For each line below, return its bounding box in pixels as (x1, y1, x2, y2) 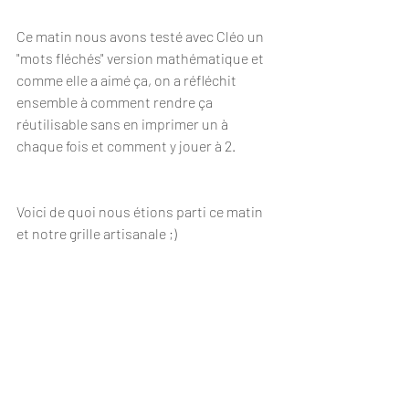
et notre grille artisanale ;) (16, 225, 177, 243)
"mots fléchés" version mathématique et (16, 49, 267, 68)
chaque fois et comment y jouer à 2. (16, 137, 236, 155)
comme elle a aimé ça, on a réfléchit (16, 71, 239, 89)
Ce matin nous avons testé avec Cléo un (16, 27, 267, 46)
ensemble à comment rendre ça (16, 93, 215, 111)
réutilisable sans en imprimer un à (16, 115, 231, 133)
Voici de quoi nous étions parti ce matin (16, 203, 266, 221)
